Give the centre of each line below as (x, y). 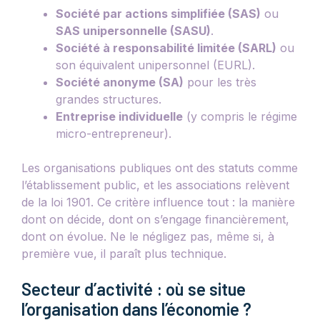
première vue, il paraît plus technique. (124, 253)
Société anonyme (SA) (120, 82)
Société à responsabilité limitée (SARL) (166, 47)
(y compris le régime (240, 116)
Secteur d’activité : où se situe (134, 289)
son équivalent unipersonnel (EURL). (155, 65)
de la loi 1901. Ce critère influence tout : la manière (158, 202)
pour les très (220, 82)
